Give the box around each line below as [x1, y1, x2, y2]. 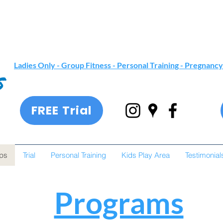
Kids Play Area [121, 150, 170, 160]
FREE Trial [31, 103, 92, 118]
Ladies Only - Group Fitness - [14, 60, 117, 70]
